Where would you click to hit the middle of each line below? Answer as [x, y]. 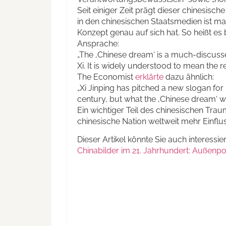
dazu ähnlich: [189, 77]
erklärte [149, 77]
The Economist [106, 77]
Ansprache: [98, 44]
